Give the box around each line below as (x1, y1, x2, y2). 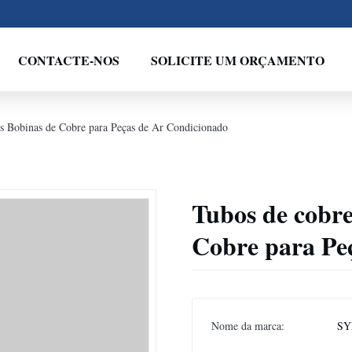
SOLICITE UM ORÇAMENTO (151, 50, 325, 69)
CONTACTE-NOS (18, 50, 120, 69)
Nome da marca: (211, 318, 284, 333)
